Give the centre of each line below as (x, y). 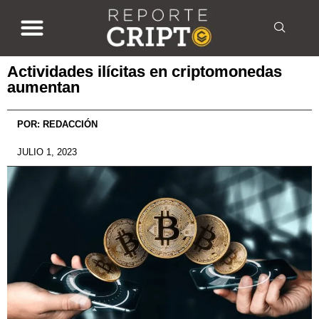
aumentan (43, 87)
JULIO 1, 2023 (47, 152)
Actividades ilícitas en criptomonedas (145, 71)
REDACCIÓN (69, 124)
